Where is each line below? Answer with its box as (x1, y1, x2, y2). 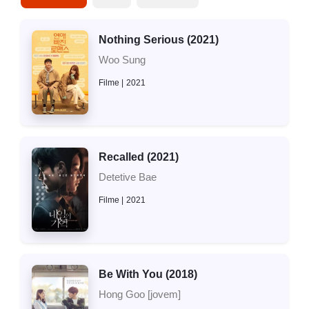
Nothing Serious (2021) (98, 33, 219, 46)
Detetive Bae (98, 171, 157, 183)
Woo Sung (98, 53, 146, 66)
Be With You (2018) (98, 268, 197, 281)
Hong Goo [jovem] (98, 288, 181, 301)
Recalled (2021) (98, 151, 179, 163)
